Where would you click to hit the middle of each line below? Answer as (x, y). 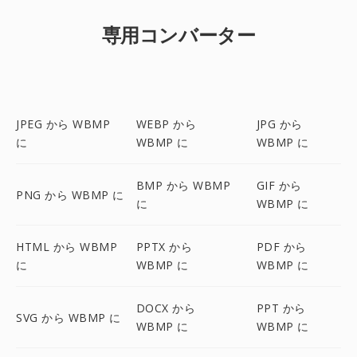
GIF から (279, 185)
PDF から (281, 247)
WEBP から (166, 124)
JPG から (279, 124)
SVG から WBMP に (69, 317)
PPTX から (164, 247)
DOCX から (166, 308)
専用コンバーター (178, 35)
